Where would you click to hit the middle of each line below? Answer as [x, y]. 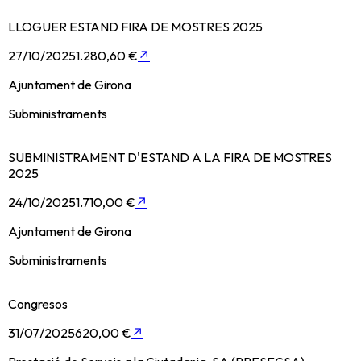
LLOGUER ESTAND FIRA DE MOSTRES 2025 [135, 27]
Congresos [38, 304]
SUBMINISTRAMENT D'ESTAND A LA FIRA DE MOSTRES [170, 158]
